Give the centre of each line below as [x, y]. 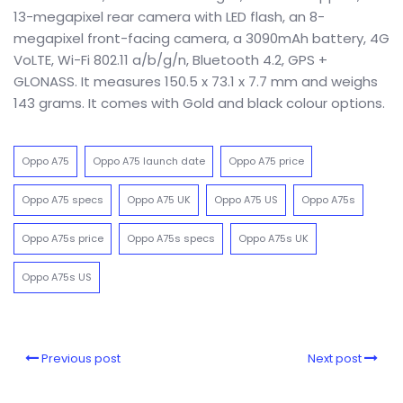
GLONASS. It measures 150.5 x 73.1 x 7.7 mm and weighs [196, 81]
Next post [335, 358]
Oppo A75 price [266, 161]
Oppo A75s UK [273, 238]
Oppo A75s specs [171, 238]
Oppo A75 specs [63, 200]
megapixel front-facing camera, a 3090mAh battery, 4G [201, 38]
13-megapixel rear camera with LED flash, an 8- [169, 17]
